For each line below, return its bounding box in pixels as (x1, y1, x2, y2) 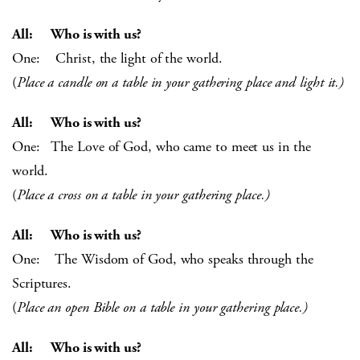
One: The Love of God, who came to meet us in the (12, 137, 311, 157)
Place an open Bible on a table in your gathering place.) (16, 298, 308, 317)
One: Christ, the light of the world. (12, 49, 223, 68)
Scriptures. (12, 274, 72, 293)
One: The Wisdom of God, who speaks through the (12, 250, 313, 269)
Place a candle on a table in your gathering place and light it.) (16, 73, 345, 92)
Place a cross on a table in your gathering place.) (16, 186, 270, 205)
